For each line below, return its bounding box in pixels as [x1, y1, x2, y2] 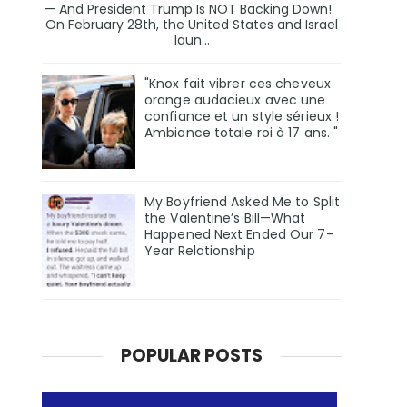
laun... [174, 31, 210, 50]
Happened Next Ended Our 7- [144, 225, 333, 244]
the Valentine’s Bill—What [144, 209, 306, 228]
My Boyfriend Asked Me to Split [144, 193, 341, 212]
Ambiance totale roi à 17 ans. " [144, 124, 339, 143]
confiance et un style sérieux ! [144, 107, 340, 126]
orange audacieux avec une [144, 91, 326, 110]
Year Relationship [144, 242, 255, 261]
